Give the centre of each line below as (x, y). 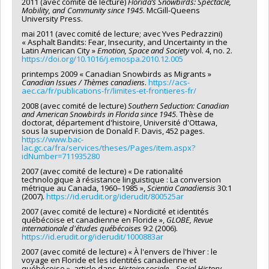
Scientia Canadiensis (181, 188)
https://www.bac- (53, 139)
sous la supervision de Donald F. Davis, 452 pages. (113, 131)
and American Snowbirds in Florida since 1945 (99, 114)
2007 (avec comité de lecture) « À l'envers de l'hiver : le (119, 251)
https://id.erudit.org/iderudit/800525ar (115, 196)
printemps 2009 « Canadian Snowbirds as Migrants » (116, 74)
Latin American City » (59, 50)
